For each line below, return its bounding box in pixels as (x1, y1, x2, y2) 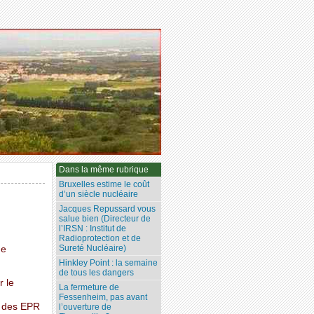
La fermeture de (59, 282, 120, 293)
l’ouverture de (59, 302, 112, 313)
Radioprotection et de (59, 233, 142, 244)
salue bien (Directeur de (59, 214, 151, 224)
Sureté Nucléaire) (59, 243, 127, 254)
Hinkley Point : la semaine (59, 258, 158, 268)
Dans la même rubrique (59, 165, 149, 175)
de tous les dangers (59, 268, 135, 278)
